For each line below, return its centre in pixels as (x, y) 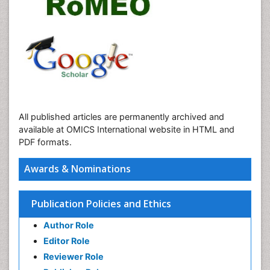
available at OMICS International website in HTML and (127, 129)
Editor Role (67, 241)
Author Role (69, 225)
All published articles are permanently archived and (121, 117)
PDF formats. (45, 142)
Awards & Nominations (77, 169)
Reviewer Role (74, 256)
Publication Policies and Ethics (101, 204)
